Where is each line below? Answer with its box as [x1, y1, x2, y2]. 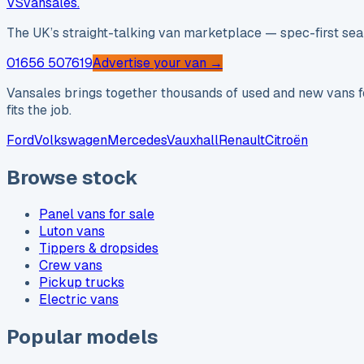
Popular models [6, 324, 158, 350]
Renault [219, 131, 265, 149]
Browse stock [6, 164, 138, 190]
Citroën [265, 131, 308, 149]
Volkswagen [34, 131, 107, 149]
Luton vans [39, 223, 105, 240]
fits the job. [6, 101, 71, 119]
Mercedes [107, 131, 167, 149]
